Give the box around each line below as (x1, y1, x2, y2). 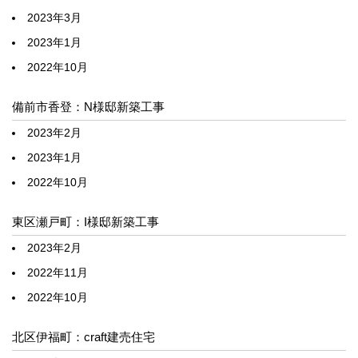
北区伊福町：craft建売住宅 (12, 329, 155, 344)
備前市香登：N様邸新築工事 (12, 99, 165, 113)
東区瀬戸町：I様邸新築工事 (12, 214, 159, 229)
